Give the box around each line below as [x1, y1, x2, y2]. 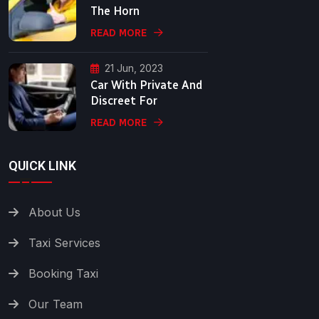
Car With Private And [90, 78, 202, 93]
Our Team [28, 297, 83, 312]
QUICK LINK [9, 158, 76, 174]
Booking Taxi [28, 266, 98, 281]
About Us [28, 205, 80, 220]
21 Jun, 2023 [105, 62, 163, 75]
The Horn [90, 4, 140, 18]
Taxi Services [28, 236, 100, 251]
